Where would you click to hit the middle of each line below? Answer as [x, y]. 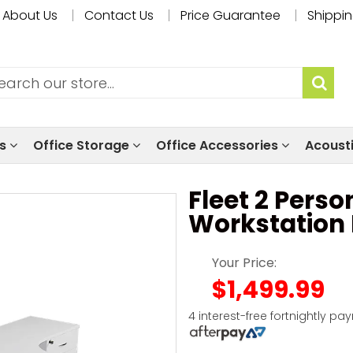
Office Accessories [219, 145]
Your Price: [244, 262]
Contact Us [119, 15]
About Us [30, 15]
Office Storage [83, 145]
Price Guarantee [230, 15]
